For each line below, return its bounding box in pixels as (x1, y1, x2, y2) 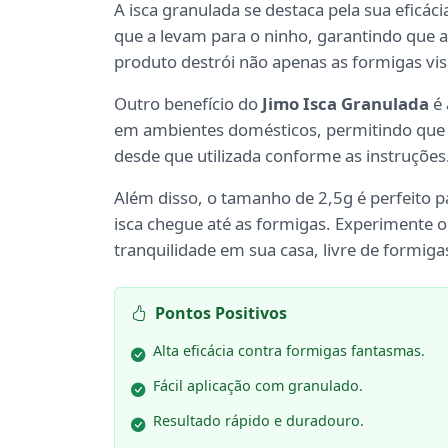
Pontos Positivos (155, 302, 287, 325)
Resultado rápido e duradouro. (153, 411, 364, 431)
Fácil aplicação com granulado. (153, 376, 363, 396)
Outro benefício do (114, 92, 262, 116)
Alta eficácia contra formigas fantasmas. (153, 341, 425, 361)
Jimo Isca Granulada (262, 92, 429, 116)
